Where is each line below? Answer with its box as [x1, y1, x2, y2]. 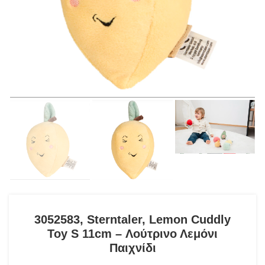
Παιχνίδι [109, 241, 156, 255]
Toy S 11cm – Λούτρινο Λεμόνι [47, 227, 218, 241]
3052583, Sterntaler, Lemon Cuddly [34, 213, 231, 227]
